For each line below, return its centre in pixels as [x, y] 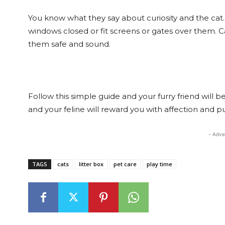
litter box [91, 164]
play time [159, 164]
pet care [125, 164]
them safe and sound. [69, 44]
